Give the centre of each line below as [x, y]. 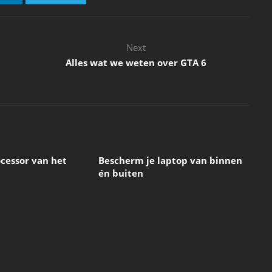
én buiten [121, 173]
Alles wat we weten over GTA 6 [136, 63]
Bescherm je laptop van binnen [170, 160]
